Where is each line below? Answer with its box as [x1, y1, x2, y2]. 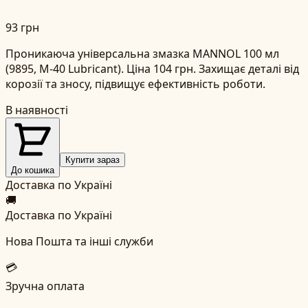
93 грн [5, 19, 39, 35]
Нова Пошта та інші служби [5, 233, 153, 249]
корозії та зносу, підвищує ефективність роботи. [5, 76, 265, 91]
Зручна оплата [5, 278, 85, 294]
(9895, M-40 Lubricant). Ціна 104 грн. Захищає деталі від [5, 60, 299, 76]
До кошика [11, 164, 54, 175]
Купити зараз [65, 154, 120, 165]
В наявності [5, 102, 68, 118]
